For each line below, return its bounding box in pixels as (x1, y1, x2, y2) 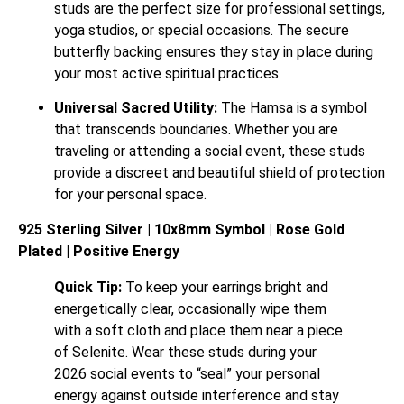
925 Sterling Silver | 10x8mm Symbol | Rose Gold (18, 220, 344, 238)
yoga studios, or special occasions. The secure (54, 22, 349, 40)
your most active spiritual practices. (54, 65, 281, 83)
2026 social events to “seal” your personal (54, 364, 320, 382)
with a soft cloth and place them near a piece (54, 321, 343, 339)
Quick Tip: (54, 278, 122, 296)
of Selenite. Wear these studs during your (54, 343, 317, 361)
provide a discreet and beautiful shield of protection (54, 164, 385, 182)
